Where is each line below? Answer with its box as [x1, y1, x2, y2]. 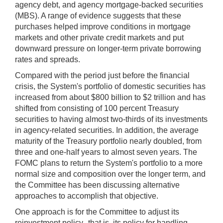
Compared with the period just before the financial [15, 71, 190, 80]
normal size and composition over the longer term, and [15, 169, 206, 178]
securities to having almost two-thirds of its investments [15, 114, 208, 123]
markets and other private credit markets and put [15, 33, 184, 42]
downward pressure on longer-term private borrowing [15, 44, 201, 53]
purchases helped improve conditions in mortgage [15, 22, 191, 31]
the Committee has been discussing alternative [15, 180, 180, 189]
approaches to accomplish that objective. [15, 191, 158, 200]
